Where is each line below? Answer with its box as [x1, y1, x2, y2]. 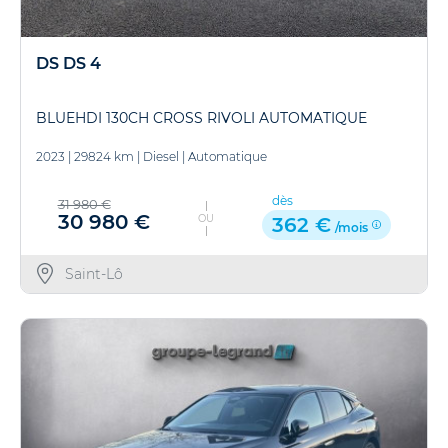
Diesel [143, 149, 179, 164]
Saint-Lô [64, 264, 123, 283]
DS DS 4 [36, 54, 101, 73]
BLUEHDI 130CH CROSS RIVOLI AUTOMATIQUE [36, 109, 367, 127]
